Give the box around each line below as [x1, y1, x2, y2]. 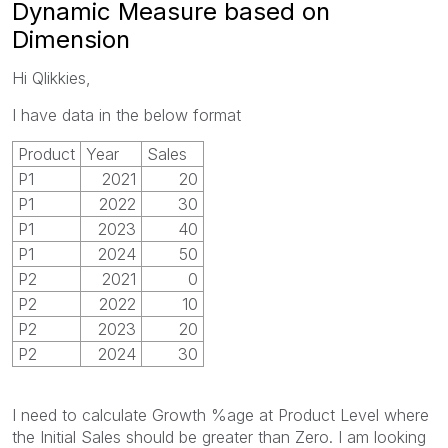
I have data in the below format [12, 104, 241, 125]
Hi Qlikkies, [12, 67, 91, 88]
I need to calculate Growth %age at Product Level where [12, 404, 429, 425]
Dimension [12, 24, 130, 54]
